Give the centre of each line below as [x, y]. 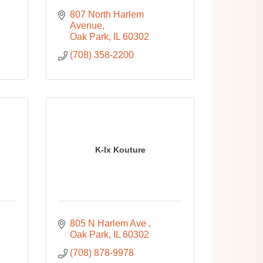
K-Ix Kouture [120, 149]
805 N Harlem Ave [109, 223]
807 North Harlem [107, 14]
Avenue [86, 26]
